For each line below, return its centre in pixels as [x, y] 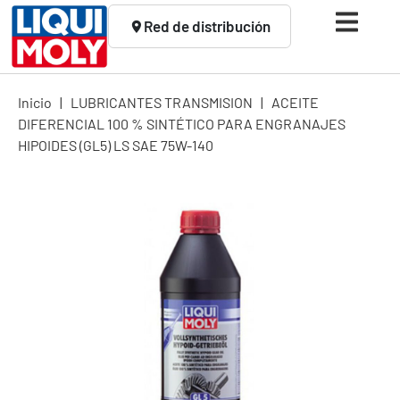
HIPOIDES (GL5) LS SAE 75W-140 [116, 145]
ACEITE [295, 102]
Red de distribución [208, 26]
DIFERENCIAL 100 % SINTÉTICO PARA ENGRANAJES [182, 123]
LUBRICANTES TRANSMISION [162, 102]
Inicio [35, 102]
